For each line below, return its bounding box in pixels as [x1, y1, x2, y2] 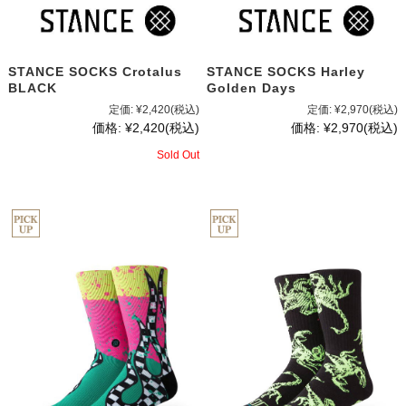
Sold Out [156, 148, 199, 161]
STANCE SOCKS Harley [207, 63, 366, 79]
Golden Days [207, 80, 297, 95]
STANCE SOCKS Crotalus [7, 63, 182, 79]
